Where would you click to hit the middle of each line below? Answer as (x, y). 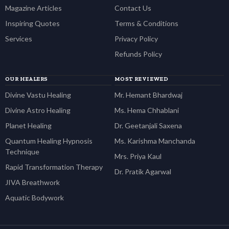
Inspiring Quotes (32, 23)
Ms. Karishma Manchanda (155, 141)
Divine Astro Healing (38, 110)
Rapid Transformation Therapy (54, 167)
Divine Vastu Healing (38, 95)
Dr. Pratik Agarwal (143, 171)
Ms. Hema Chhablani (147, 110)
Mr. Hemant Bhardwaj (148, 95)
